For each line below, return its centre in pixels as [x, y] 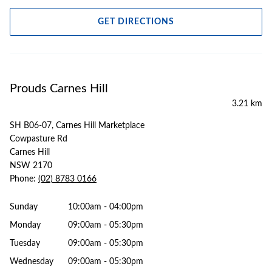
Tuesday [25, 243]
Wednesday [32, 262]
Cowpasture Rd [39, 139]
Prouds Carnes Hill [59, 89]
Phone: [24, 179]
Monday [25, 225]
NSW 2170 [31, 166]
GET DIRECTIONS [136, 22]
